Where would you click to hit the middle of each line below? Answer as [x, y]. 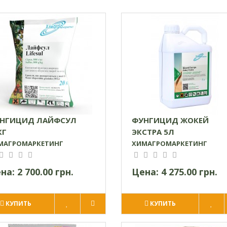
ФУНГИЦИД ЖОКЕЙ [170, 120]
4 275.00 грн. [189, 172]
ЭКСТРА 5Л [153, 131]
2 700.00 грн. [45, 172]
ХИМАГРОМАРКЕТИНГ [169, 143]
